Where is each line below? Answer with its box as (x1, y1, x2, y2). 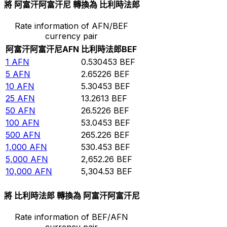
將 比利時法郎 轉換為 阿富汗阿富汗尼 (4, 190, 140, 201)
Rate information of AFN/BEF (14, 21, 128, 31)
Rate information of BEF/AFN (14, 211, 128, 222)
